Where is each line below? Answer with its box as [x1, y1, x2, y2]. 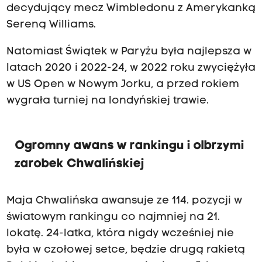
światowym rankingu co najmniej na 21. [6, 212, 220, 223]
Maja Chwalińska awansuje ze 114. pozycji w [6, 195, 242, 207]
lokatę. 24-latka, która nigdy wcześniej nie [6, 228, 234, 240]
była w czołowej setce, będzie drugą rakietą [6, 244, 245, 256]
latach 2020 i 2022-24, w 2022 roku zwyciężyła [6, 62, 256, 74]
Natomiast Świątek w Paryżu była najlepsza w [6, 46, 251, 57]
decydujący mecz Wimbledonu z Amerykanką [6, 2, 256, 14]
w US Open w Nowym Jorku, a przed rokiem [6, 78, 239, 90]
